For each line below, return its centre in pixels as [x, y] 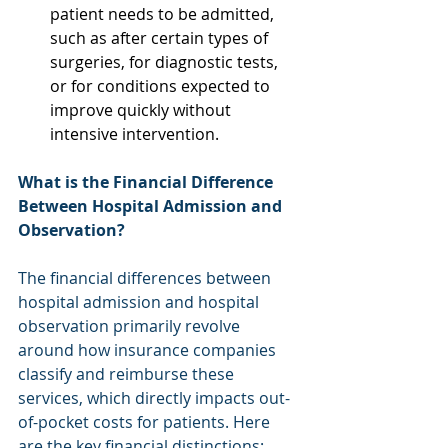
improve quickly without [142, 109]
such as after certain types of [161, 37]
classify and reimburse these [128, 373]
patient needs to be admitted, [164, 13]
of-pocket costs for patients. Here [146, 421]
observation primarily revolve [131, 325]
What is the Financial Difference [147, 181]
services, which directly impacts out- [154, 397]
